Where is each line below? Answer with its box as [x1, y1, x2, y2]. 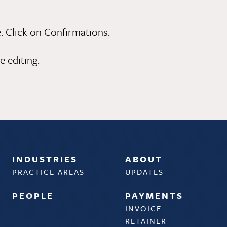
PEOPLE [12, 189, 54, 202]
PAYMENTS [125, 189, 183, 202]
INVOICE [125, 203, 162, 214]
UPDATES [125, 166, 164, 178]
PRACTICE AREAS [12, 166, 85, 178]
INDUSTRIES [12, 153, 78, 166]
